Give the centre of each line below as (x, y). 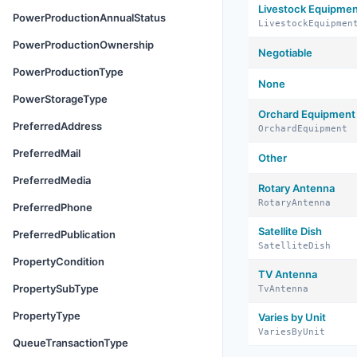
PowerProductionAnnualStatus (89, 18)
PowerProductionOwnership (83, 45)
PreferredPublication (64, 234)
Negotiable (285, 53)
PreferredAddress (57, 126)
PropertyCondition (59, 261)
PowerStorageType (60, 99)
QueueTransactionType (71, 343)
